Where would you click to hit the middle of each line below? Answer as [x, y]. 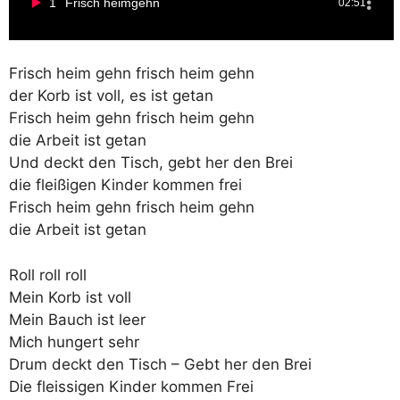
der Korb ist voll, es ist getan [111, 96]
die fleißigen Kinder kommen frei [125, 185]
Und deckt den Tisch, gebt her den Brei [151, 162]
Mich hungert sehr [74, 342]
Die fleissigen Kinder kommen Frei [131, 386]
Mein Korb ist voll [70, 297]
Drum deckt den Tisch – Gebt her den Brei [160, 364]
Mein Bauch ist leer [77, 319]
